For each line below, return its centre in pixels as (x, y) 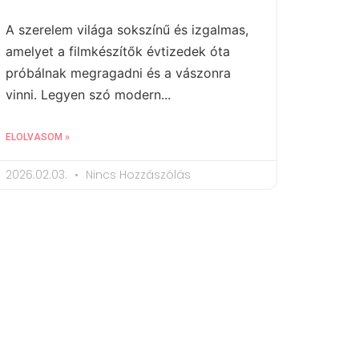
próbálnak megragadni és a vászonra (118, 73)
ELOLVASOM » (38, 137)
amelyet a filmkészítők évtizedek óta (118, 51)
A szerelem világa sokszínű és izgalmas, (127, 29)
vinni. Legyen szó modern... (88, 94)
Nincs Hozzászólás (137, 174)
